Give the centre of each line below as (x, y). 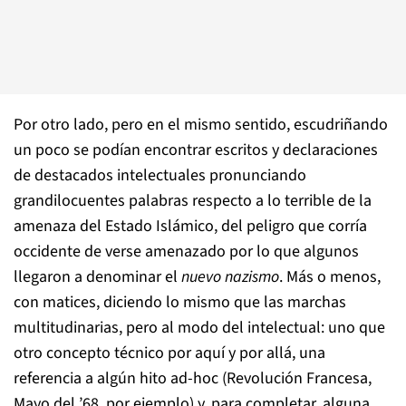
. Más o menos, (330, 277)
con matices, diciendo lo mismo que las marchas (180, 302)
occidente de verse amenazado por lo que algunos (186, 251)
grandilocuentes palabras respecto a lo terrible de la (193, 201)
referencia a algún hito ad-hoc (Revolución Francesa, (193, 378)
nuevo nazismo (230, 277)
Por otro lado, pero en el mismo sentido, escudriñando (201, 125)
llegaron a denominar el (97, 277)
